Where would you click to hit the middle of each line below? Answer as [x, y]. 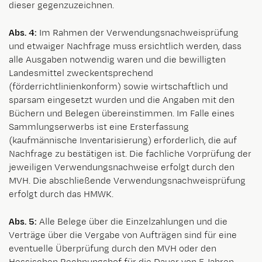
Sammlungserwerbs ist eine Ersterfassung [99, 127]
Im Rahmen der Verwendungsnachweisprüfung [138, 33]
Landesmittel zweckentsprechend [81, 73]
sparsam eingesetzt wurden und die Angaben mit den [122, 100]
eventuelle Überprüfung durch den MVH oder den [113, 249]
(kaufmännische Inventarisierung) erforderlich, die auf [123, 140]
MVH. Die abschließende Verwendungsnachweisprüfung [127, 181]
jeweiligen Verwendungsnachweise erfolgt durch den [122, 167]
